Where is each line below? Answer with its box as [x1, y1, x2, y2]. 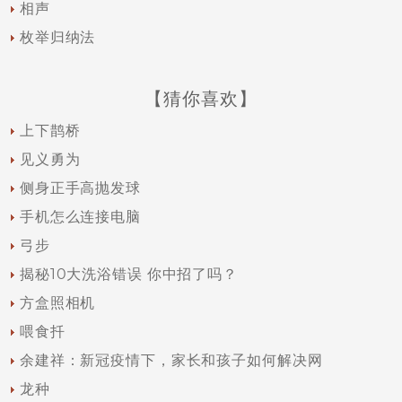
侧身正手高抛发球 [19, 179, 141, 197]
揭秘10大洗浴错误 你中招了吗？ [19, 266, 238, 283]
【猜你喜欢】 [144, 88, 258, 109]
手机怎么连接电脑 [19, 208, 141, 225]
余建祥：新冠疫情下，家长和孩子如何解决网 [19, 352, 323, 369]
